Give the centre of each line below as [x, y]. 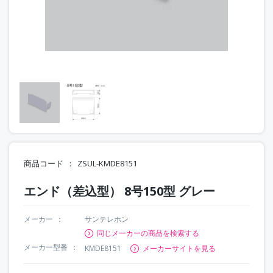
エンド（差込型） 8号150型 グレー [119, 191]
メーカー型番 [46, 247]
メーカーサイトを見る [179, 248]
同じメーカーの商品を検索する [148, 233]
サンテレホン [107, 219]
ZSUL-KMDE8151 [107, 163]
